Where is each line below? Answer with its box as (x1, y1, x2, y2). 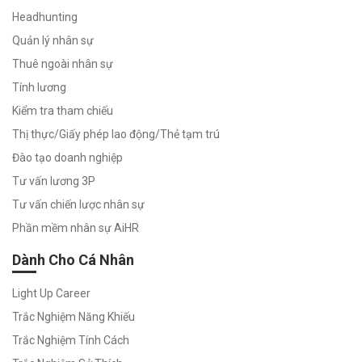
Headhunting (12, 10, 78, 23)
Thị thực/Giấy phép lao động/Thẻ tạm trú (12, 127, 220, 141)
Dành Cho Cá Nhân (12, 250, 134, 268)
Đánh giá (41, 95, 90, 111)
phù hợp (41, 126, 86, 141)
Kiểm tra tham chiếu (12, 103, 113, 117)
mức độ (41, 111, 85, 126)
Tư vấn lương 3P (12, 174, 95, 187)
